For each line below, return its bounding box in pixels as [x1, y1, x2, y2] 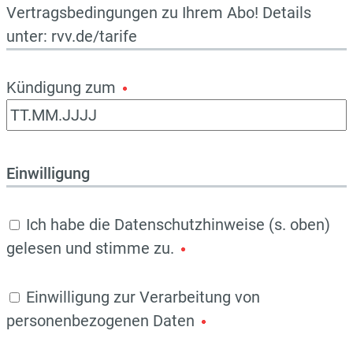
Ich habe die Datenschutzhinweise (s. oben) [26, 214, 330, 234]
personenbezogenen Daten [6, 310, 199, 330]
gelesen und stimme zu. [6, 238, 178, 258]
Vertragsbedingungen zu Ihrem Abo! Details [6, 2, 311, 22]
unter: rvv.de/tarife [6, 26, 137, 46]
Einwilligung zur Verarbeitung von [26, 287, 260, 307]
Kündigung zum [6, 77, 120, 97]
